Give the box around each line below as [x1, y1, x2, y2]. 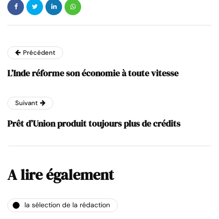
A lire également [7, 164, 114, 185]
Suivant [15, 98, 38, 107]
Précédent [23, 48, 55, 57]
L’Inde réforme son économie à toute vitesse [7, 66, 178, 79]
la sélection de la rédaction [24, 200, 110, 210]
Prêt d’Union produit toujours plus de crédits [7, 117, 180, 130]
